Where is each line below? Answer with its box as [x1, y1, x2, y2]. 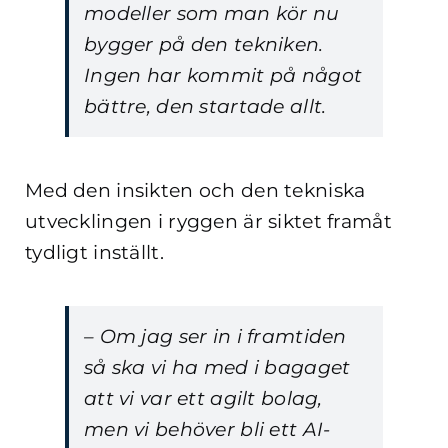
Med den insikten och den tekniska [25, 179, 366, 203]
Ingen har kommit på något [84, 64, 363, 88]
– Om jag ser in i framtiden [84, 325, 347, 349]
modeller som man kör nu [84, 2, 340, 26]
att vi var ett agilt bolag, [84, 387, 323, 411]
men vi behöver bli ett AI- [84, 418, 331, 442]
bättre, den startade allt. [84, 95, 327, 119]
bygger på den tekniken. [84, 33, 324, 57]
